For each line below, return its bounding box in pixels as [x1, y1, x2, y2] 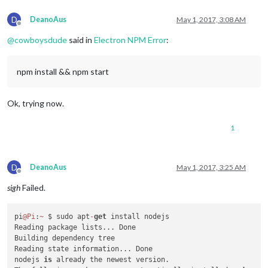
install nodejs [106, 212, 170, 221]
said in [67, 35, 94, 45]
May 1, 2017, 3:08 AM [176, 15, 246, 25]
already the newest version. [52, 255, 170, 264]
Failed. [20, 182, 45, 193]
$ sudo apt [44, 212, 90, 221]
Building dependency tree [14, 233, 115, 242]
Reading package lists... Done [14, 223, 136, 232]
